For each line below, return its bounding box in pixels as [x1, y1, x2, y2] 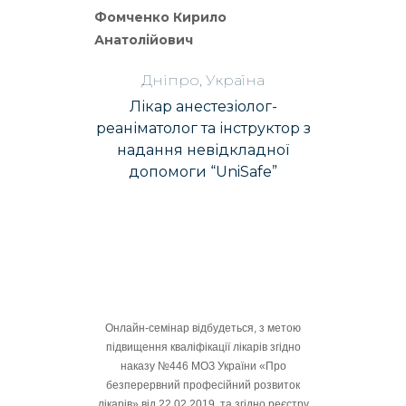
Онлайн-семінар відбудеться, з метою [105, 322, 301, 334]
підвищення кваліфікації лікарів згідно [105, 341, 301, 353]
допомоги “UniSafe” [129, 163, 277, 180]
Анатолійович [94, 32, 193, 48]
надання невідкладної [117, 141, 289, 159]
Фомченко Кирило [94, 9, 227, 25]
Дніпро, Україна [141, 72, 265, 89]
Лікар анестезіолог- [129, 98, 277, 115]
